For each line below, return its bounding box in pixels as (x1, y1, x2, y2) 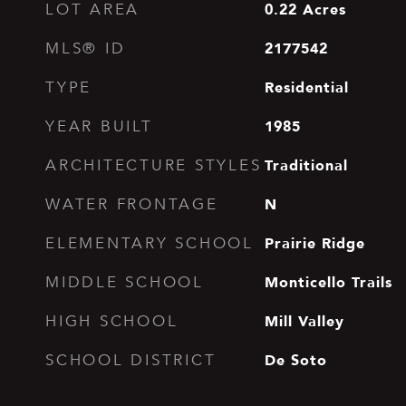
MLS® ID (45, 39, 126, 58)
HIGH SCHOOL (45, 312, 179, 331)
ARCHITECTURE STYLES (45, 156, 262, 175)
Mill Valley (264, 309, 344, 333)
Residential (264, 75, 349, 99)
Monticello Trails (264, 270, 392, 294)
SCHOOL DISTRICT (45, 351, 217, 370)
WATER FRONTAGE (45, 195, 218, 214)
